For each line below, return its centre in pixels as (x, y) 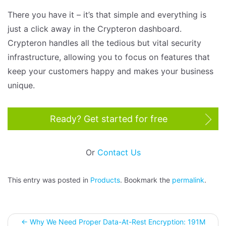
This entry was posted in (49, 180)
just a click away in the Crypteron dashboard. (95, 29)
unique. (21, 86)
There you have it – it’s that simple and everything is (107, 15)
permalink (188, 180)
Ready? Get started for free (108, 119)
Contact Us (119, 153)
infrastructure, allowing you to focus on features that (109, 57)
